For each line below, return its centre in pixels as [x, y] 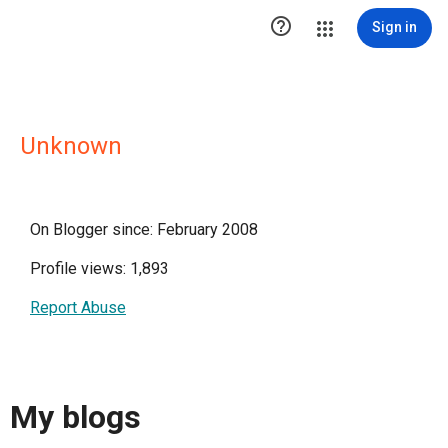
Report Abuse [78, 307]
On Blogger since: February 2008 [144, 229]
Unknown [71, 146]
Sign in [394, 27]
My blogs [75, 417]
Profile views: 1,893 [99, 268]
